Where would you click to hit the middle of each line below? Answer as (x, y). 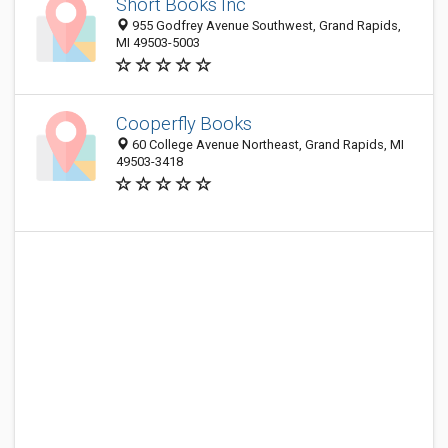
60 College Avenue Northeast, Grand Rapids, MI (266, 144)
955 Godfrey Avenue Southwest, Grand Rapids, (265, 25)
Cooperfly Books (184, 123)
